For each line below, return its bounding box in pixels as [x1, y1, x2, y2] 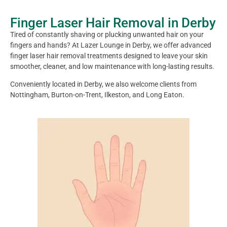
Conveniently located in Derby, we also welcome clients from [10, 80, 197, 89]
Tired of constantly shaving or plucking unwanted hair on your [10, 30, 204, 39]
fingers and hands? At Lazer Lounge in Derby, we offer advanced [10, 41, 211, 49]
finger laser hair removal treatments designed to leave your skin [10, 52, 208, 60]
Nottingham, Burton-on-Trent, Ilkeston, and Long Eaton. [10, 91, 184, 99]
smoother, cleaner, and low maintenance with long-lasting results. [10, 62, 214, 70]
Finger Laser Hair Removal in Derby [10, 15, 216, 30]
